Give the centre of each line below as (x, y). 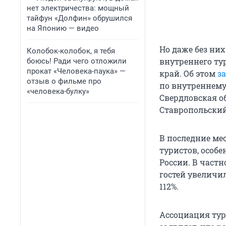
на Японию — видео (63, 28)
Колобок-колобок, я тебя (71, 51)
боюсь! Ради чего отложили (77, 61)
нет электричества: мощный (78, 8)
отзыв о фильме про (64, 81)
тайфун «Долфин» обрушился (79, 18)
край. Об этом (188, 74)
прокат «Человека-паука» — (76, 71)
